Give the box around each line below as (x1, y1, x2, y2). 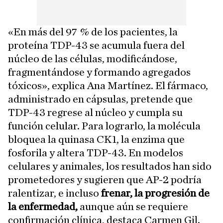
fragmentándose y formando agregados (8, 67, 191, 78)
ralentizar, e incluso (8, 188, 99, 199)
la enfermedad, (8, 201, 80, 212)
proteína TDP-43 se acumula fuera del (8, 40, 185, 51)
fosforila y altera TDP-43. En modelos (8, 147, 183, 158)
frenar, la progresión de (99, 188, 210, 199)
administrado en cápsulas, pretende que (8, 94, 193, 105)
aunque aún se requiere (80, 201, 188, 212)
